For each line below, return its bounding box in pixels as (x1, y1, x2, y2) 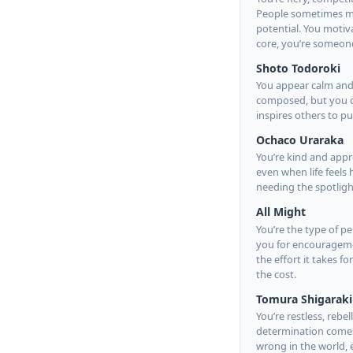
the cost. (256, 266, 296, 281)
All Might (256, 204, 306, 220)
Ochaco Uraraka (256, 132, 344, 148)
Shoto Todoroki (256, 61, 340, 76)
